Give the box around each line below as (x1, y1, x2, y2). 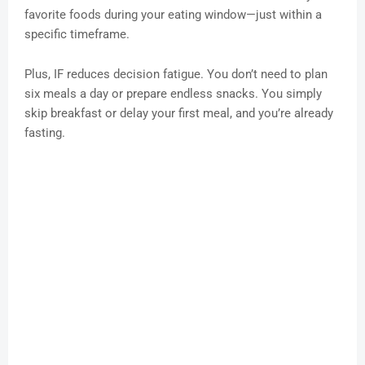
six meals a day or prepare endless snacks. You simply (24, 86, 322, 102)
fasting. (24, 125, 65, 141)
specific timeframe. (24, 27, 130, 42)
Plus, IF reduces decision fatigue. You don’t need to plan (24, 67, 328, 82)
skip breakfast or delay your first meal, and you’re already (24, 106, 333, 121)
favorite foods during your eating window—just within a (24, 7, 322, 23)
